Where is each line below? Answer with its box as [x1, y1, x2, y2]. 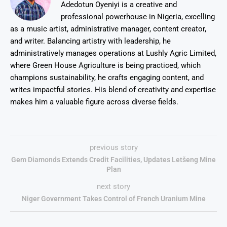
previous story [89, 143, 138, 153]
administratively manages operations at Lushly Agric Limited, [10, 49, 216, 58]
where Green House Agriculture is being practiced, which [10, 61, 201, 70]
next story [97, 182, 130, 192]
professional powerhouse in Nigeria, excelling [61, 12, 215, 22]
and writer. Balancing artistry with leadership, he [10, 36, 171, 46]
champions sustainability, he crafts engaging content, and [10, 73, 204, 83]
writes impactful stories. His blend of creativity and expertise [10, 85, 216, 95]
